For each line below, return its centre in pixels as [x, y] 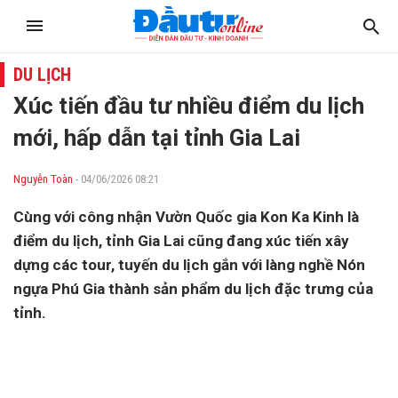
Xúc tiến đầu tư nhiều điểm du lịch [189, 106]
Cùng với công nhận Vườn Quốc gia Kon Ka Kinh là [186, 217]
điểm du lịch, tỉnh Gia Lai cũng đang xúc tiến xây [181, 241]
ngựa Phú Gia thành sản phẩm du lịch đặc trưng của [193, 289]
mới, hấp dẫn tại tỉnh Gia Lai [157, 138]
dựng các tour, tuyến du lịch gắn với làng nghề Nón [189, 265]
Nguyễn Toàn [43, 179]
